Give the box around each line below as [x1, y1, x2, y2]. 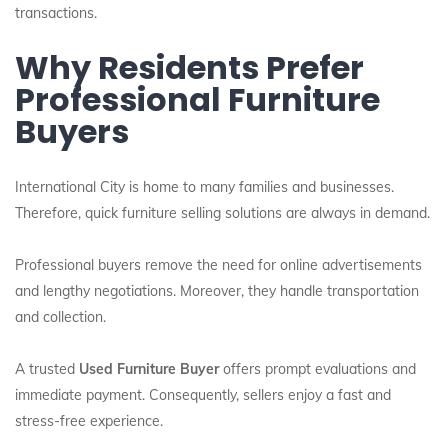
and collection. [15, 308, 106, 326]
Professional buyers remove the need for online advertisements [15, 256, 422, 274]
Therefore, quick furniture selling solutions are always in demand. [15, 204, 430, 222]
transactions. [15, 4, 97, 22]
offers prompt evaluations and [219, 360, 416, 378]
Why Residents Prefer [15, 45, 364, 90]
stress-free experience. [15, 412, 163, 430]
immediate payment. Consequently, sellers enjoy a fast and [15, 386, 391, 404]
